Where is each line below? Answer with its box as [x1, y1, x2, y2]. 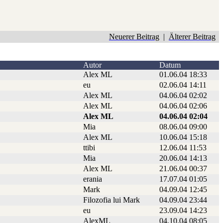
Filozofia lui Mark [83, 196, 140, 205]
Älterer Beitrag [169, 32, 216, 41]
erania [83, 175, 102, 184]
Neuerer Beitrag [109, 32, 159, 41]
